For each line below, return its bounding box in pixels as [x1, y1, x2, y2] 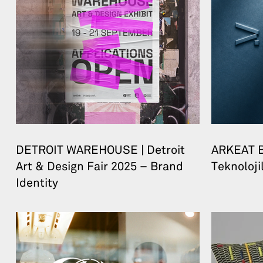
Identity [15, 178, 58, 189]
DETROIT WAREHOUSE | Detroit [15, 145, 185, 156]
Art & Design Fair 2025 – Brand [15, 161, 183, 173]
